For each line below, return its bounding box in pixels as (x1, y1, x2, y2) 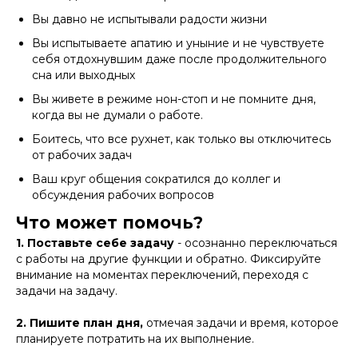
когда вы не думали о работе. (32, 108, 203, 122)
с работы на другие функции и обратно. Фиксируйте (16, 252, 321, 266)
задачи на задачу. (16, 284, 117, 298)
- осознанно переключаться (174, 236, 337, 250)
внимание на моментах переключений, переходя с (16, 268, 308, 282)
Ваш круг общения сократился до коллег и (32, 172, 280, 186)
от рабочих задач (32, 148, 132, 162)
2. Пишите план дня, (16, 316, 143, 330)
